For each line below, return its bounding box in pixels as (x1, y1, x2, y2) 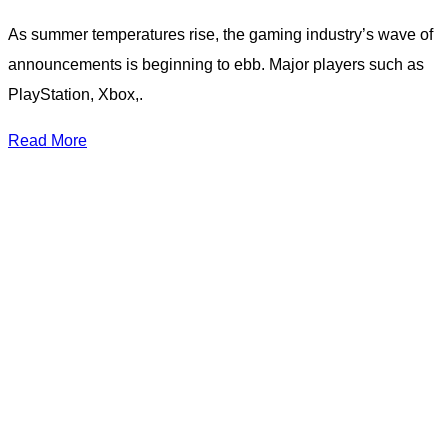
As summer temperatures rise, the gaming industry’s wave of (8, 26, 433, 44)
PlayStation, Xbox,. (8, 86, 143, 104)
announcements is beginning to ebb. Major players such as (8, 56, 424, 74)
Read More (8, 132, 87, 150)
